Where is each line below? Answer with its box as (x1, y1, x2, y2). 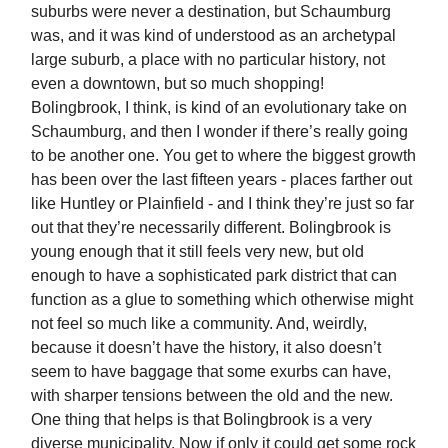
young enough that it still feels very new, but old (31, 243, 364, 261)
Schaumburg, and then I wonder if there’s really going (31, 123, 408, 141)
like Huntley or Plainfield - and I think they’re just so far (31, 195, 414, 213)
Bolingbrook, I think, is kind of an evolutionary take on (31, 99, 407, 117)
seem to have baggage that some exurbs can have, (31, 363, 391, 381)
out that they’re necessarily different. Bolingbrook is (31, 219, 391, 237)
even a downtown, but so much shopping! (31, 75, 324, 93)
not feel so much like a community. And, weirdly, (31, 315, 367, 333)
